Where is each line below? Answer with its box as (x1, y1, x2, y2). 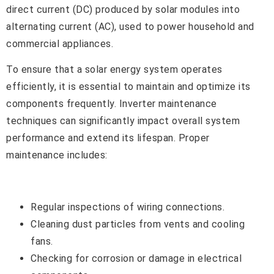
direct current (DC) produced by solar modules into (6, 3, 240, 15)
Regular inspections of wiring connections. (31, 201, 224, 213)
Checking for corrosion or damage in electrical (31, 252, 242, 264)
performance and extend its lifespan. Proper (6, 132, 210, 144)
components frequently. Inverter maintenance (6, 98, 217, 110)
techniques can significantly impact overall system (6, 115, 240, 127)
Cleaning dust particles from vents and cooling (31, 218, 245, 230)
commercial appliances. (6, 37, 113, 50)
